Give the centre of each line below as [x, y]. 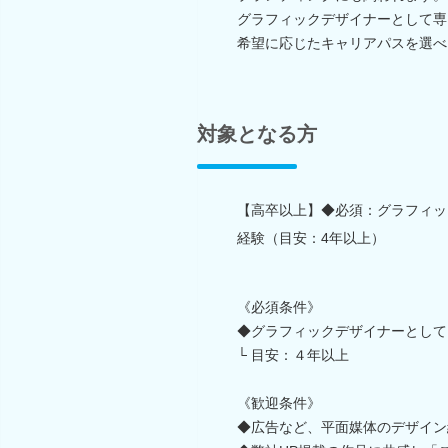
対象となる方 [257, 133]
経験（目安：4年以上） [311, 237]
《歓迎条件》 [279, 402]
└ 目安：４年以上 [293, 354]
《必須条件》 [279, 306]
